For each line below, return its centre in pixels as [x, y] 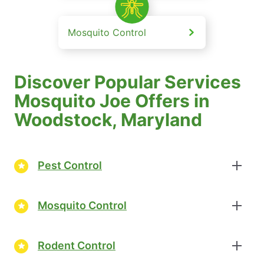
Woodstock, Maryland [108, 119]
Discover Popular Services [128, 82]
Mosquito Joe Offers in [112, 100]
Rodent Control [77, 246]
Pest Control [70, 166]
